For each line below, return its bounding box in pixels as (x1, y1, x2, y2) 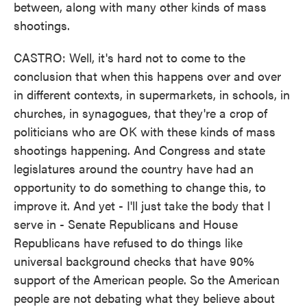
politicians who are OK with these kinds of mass (14, 123, 275, 140)
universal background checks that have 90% (14, 252, 254, 269)
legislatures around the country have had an (14, 160, 254, 177)
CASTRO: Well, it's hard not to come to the (14, 49, 245, 66)
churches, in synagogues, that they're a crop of (14, 104, 267, 121)
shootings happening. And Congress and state (14, 141, 265, 158)
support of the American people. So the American (14, 271, 280, 288)
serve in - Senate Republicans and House (14, 215, 238, 232)
